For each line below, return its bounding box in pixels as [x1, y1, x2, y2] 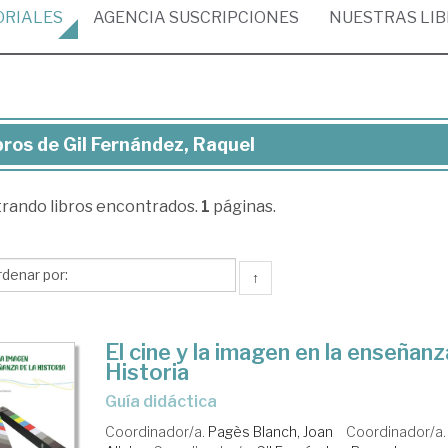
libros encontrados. [49, 197, 201, 216]
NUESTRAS [329, 8, 420, 27]
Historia [105, 359, 190, 385]
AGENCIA [93, 8, 166, 27]
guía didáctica [117, 392, 218, 411]
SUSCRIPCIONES [166, 8, 299, 27]
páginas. [209, 197, 276, 216]
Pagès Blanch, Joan [208, 423, 334, 440]
